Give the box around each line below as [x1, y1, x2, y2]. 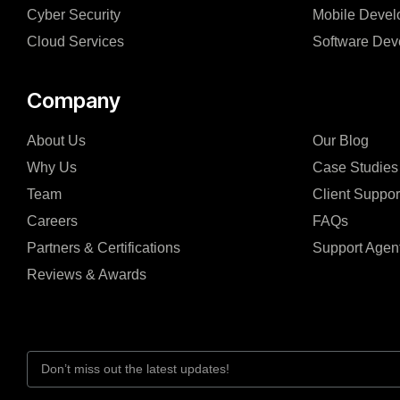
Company [27, 87, 121, 114]
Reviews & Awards [27, 267, 146, 283]
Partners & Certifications [27, 240, 180, 256]
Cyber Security [27, 7, 121, 23]
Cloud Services [27, 34, 124, 50]
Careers [27, 213, 78, 229]
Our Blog [312, 133, 369, 149]
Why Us [27, 160, 77, 176]
